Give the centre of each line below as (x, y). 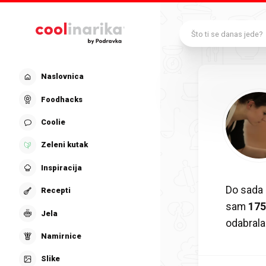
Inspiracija (61, 167)
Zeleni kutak (64, 145)
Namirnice (61, 236)
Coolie (53, 122)
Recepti (56, 191)
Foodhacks (61, 99)
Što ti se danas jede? (227, 34)
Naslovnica (62, 77)
